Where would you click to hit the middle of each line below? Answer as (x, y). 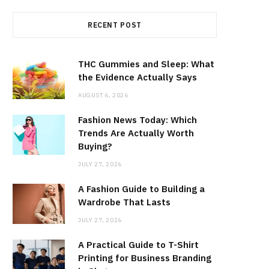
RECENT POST (115, 25)
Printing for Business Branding (145, 258)
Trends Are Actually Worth (136, 133)
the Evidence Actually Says (138, 77)
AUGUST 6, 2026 (103, 95)
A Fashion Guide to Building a (141, 189)
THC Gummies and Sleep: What (146, 64)
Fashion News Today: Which (138, 120)
